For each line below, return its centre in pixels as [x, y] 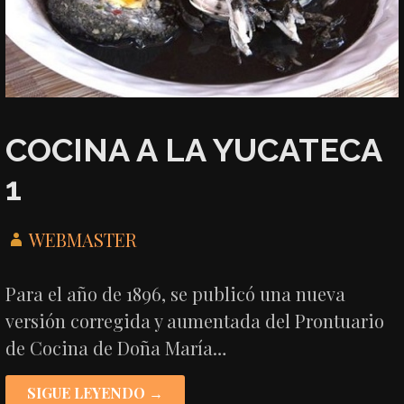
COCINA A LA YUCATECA [194, 149]
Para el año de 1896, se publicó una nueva [176, 294]
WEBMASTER [83, 240]
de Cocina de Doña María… [116, 348]
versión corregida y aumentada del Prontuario [195, 321]
